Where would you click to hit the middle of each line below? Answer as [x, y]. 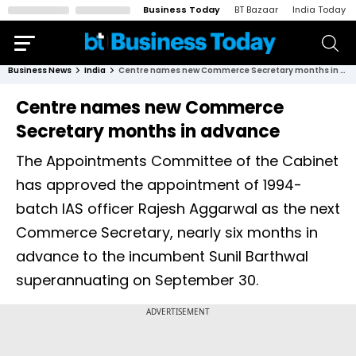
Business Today [182, 10]
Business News [40, 70]
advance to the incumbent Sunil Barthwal [162, 256]
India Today [319, 10]
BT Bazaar [256, 10]
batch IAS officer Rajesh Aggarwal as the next [178, 209]
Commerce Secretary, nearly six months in [167, 232]
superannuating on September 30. [137, 280]
